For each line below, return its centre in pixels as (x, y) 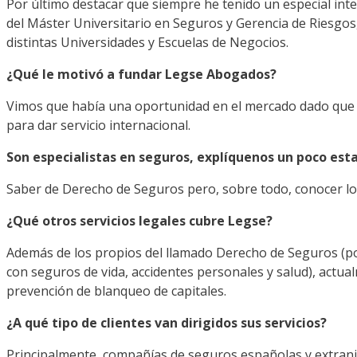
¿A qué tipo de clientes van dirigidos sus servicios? (167, 323)
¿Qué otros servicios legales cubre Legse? (139, 221)
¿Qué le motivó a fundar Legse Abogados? (141, 75)
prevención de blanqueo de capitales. (116, 291)
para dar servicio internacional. (98, 126)
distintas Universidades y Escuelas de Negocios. (147, 43)
